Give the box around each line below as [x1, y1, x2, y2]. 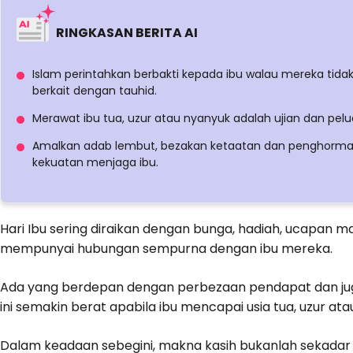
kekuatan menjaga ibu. [32, 154, 158, 170]
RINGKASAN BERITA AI [56, 24, 198, 42]
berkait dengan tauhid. [32, 83, 157, 98]
